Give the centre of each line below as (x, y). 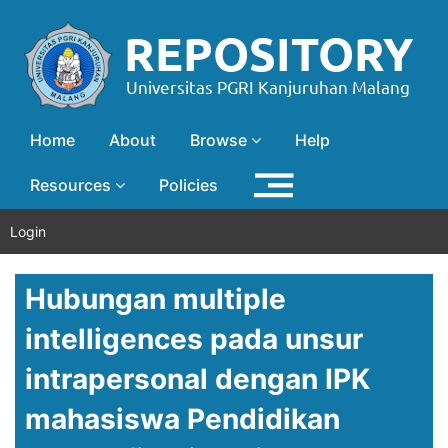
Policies (188, 184)
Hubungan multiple (155, 298)
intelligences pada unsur (194, 338)
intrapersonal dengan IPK (197, 378)
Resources (72, 184)
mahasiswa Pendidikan (182, 418)
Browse (220, 140)
